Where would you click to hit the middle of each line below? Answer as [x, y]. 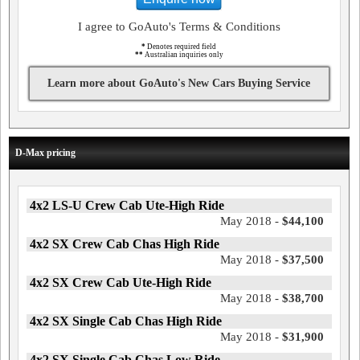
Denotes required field [181, 47]
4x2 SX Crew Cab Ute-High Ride [121, 283]
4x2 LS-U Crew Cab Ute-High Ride [127, 206]
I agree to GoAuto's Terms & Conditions [179, 27]
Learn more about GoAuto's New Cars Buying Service [179, 84]
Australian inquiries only [183, 55]
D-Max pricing [45, 153]
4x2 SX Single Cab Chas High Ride [126, 321]
